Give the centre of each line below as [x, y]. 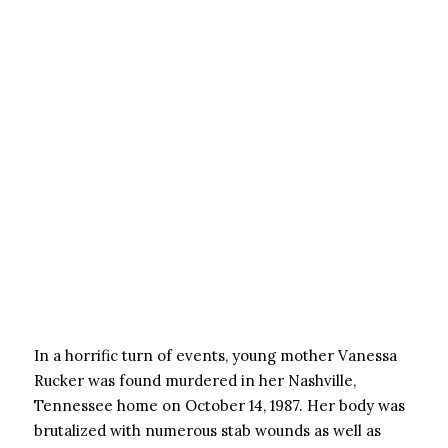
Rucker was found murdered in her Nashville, [195, 380]
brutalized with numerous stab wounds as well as [207, 430]
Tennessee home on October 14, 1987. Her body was [219, 405]
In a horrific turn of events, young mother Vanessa [215, 355]
